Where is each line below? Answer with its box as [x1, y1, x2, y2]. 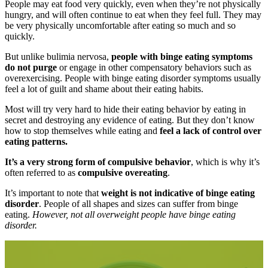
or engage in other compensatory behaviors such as [59, 62, 251, 73]
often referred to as [5, 167, 78, 178]
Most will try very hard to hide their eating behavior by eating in [5, 104, 246, 115]
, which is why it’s [191, 157, 260, 167]
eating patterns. [5, 136, 68, 147]
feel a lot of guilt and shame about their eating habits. [5, 84, 203, 95]
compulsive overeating [78, 167, 167, 178]
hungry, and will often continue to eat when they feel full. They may [5, 10, 261, 20]
